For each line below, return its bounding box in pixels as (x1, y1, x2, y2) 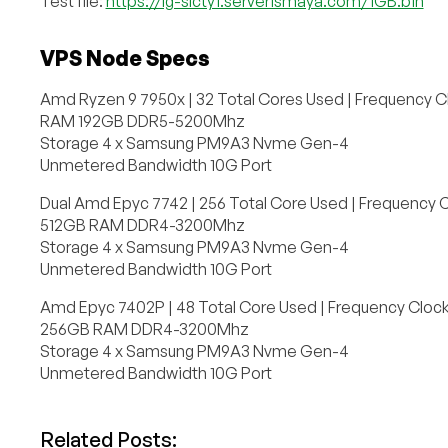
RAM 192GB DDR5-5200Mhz (39, 110, 245, 131)
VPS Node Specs (39, 44, 210, 71)
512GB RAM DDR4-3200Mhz (39, 214, 245, 235)
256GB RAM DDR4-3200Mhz (39, 318, 249, 339)
